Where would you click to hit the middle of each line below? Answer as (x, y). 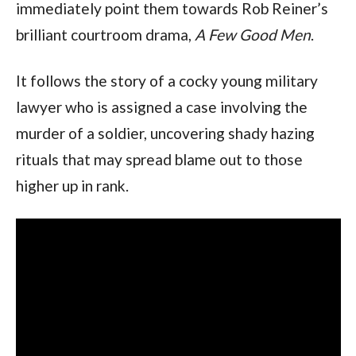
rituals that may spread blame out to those (159, 159)
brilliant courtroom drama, (103, 34)
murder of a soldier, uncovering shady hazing (165, 133)
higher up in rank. (72, 185)
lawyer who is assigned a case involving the (161, 106)
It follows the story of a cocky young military (166, 80)
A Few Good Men (251, 34)
